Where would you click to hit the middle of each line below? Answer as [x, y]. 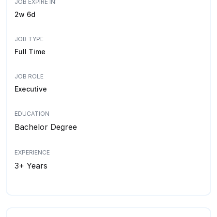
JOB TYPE [29, 39]
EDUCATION [32, 113]
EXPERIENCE [32, 152]
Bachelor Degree [46, 127]
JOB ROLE [29, 76]
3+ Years [31, 165]
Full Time [30, 51]
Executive [31, 89]
